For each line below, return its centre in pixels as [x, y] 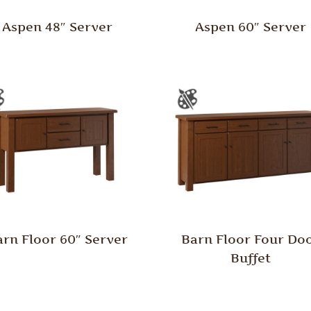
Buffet [250, 258]
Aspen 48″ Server [58, 27]
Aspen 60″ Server [250, 27]
